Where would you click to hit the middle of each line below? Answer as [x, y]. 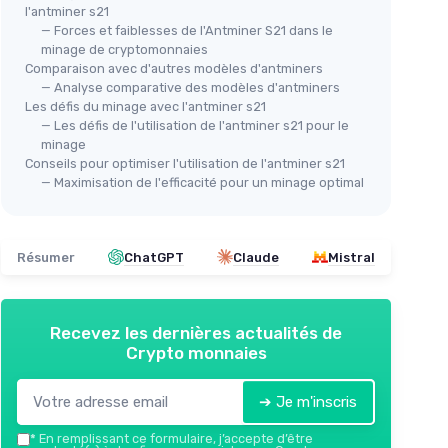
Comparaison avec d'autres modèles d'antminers [174, 68]
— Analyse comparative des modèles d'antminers [190, 87]
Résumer [46, 257]
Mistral [351, 257]
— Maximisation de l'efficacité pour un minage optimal [202, 182]
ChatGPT [154, 257]
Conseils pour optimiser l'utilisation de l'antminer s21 [185, 163]
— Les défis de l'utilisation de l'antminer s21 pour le [195, 125]
